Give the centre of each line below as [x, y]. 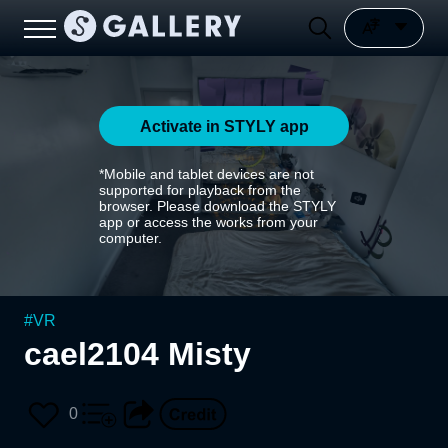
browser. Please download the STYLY [217, 206]
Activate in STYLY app [224, 126]
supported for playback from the [200, 190]
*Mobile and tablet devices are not [206, 174]
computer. [130, 238]
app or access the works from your [208, 222]
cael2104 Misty [137, 354]
